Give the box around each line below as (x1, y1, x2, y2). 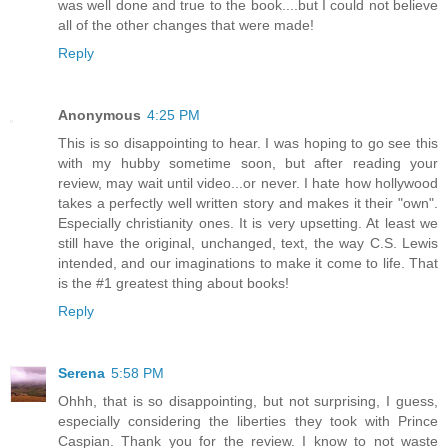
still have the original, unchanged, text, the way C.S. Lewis (58, 235, 438, 252)
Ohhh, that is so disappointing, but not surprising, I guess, (58, 393, 438, 410)
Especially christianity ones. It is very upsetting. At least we (58, 215, 438, 232)
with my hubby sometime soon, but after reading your (58, 155, 438, 172)
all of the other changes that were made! (58, 17, 314, 34)
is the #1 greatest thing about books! (58, 275, 289, 292)
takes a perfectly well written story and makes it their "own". (58, 195, 438, 212)
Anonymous (58, 107, 141, 124)
